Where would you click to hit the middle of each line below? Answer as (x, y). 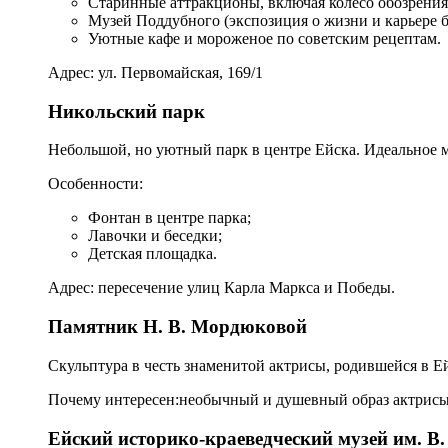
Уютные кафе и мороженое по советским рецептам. (264, 39)
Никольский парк (126, 111)
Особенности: (95, 184)
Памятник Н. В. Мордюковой (177, 327)
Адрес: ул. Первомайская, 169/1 (155, 73)
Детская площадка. (152, 254)
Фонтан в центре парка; (169, 218)
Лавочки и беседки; (155, 236)
